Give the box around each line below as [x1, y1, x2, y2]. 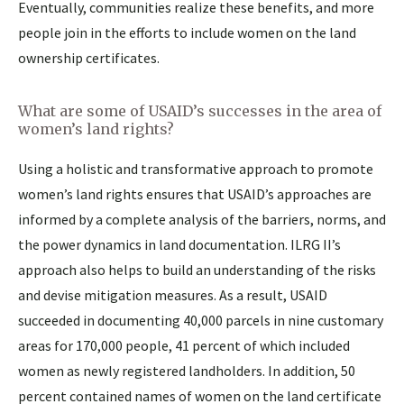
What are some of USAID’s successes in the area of [18, 101, 381, 120]
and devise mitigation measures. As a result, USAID [18, 285, 327, 304]
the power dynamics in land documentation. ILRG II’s [18, 234, 341, 253]
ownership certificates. [18, 48, 160, 67]
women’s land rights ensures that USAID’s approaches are [18, 184, 372, 203]
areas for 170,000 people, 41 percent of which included [18, 335, 350, 354]
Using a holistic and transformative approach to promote [18, 159, 373, 178]
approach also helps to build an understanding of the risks [18, 260, 376, 279]
